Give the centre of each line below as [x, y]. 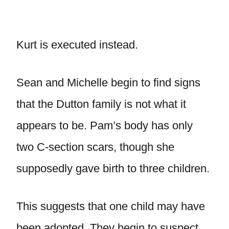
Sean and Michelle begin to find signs [108, 83]
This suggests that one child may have [111, 206]
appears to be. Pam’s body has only [105, 125]
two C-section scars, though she [95, 147]
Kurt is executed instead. [77, 45]
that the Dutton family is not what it [101, 104]
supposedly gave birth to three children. [113, 168]
